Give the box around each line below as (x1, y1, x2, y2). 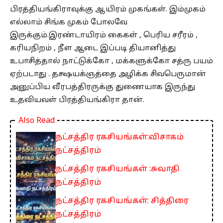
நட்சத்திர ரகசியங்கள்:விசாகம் (56, 132, 184, 143)
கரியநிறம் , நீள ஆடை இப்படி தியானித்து (10, 44, 176, 54)
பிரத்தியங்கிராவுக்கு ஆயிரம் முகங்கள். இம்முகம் (10, 5, 206, 15)
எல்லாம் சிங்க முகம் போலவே (10, 18, 127, 28)
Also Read (18, 116, 55, 126)
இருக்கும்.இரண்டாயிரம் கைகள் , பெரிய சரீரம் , (10, 31, 198, 41)
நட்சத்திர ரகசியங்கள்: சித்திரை (56, 196, 189, 207)
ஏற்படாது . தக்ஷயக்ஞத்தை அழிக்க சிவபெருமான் (10, 70, 206, 80)
